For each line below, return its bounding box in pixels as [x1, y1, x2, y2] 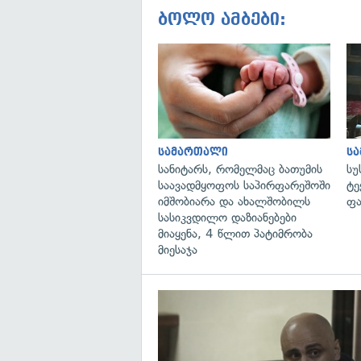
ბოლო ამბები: [158, 10, 286, 29]
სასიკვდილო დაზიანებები [158, 210, 297, 225]
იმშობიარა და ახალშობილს [158, 193, 310, 209]
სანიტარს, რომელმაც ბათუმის [158, 161, 322, 176]
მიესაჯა [158, 242, 197, 257]
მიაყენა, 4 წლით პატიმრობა [158, 226, 313, 241]
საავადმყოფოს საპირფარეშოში [158, 177, 330, 193]
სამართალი [158, 145, 228, 158]
